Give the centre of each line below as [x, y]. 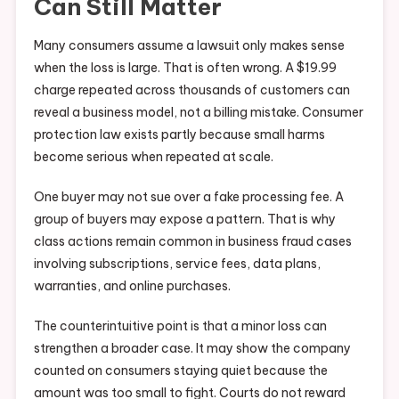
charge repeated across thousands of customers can [191, 90]
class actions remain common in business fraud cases [192, 242]
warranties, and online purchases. [132, 286]
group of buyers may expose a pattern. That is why [184, 220]
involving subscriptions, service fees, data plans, [177, 264]
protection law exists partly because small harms [179, 135]
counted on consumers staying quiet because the [180, 371]
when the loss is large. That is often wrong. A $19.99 [185, 68]
